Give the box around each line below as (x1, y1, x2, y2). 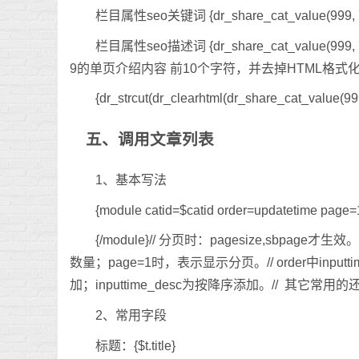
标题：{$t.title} (95, 338, 175, 353)
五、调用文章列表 (86, 130, 214, 148)
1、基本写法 (95, 173, 167, 188)
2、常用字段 (95, 309, 167, 323)
